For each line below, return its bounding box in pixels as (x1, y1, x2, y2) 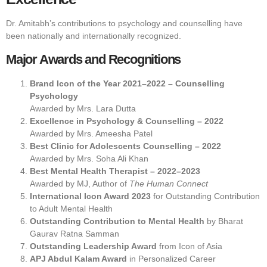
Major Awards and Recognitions (6, 51, 181, 67)
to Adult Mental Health (30, 203, 113, 213)
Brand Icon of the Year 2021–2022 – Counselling (30, 78, 225, 88)
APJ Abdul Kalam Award (30, 253, 127, 263)
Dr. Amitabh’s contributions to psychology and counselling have (6, 18, 243, 29)
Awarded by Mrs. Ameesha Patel (30, 128, 153, 138)
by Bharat (204, 216, 243, 226)
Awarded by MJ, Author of (30, 178, 129, 188)
